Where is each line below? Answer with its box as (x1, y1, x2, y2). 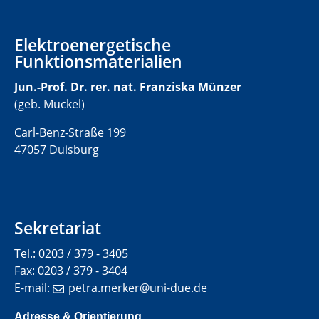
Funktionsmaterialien (14, 50, 182, 73)
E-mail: (14, 280, 53, 296)
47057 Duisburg (14, 142, 99, 158)
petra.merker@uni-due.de (68, 280, 207, 296)
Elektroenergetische (14, 33, 171, 57)
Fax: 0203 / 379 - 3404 (14, 263, 127, 279)
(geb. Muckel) (14, 96, 85, 113)
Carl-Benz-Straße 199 (14, 125, 126, 141)
